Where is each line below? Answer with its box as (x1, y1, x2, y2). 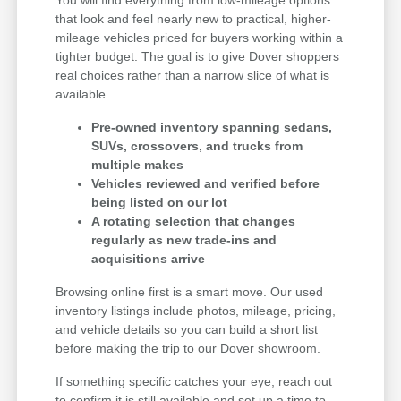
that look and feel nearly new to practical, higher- (55, 11, 332, 26)
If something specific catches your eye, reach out (55, 373, 333, 388)
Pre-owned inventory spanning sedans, (91, 119, 333, 134)
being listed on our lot (91, 194, 228, 209)
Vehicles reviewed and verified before (91, 175, 320, 191)
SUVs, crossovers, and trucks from (91, 138, 303, 153)
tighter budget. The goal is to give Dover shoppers (55, 48, 340, 64)
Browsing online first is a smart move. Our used (55, 284, 324, 299)
